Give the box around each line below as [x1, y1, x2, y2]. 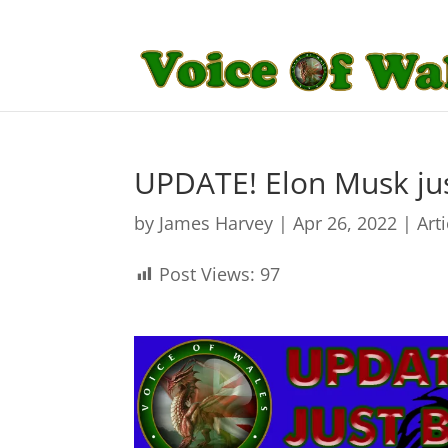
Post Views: [159, 262, 256, 286]
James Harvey [159, 211, 274, 235]
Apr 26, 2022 [293, 211, 398, 235]
